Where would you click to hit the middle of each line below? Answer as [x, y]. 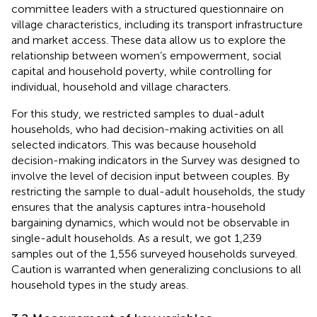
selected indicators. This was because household [134, 144]
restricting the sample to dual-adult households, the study [158, 191]
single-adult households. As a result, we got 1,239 [137, 238]
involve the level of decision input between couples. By [150, 175]
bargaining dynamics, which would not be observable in [150, 222]
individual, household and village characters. [121, 86]
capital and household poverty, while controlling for [142, 71]
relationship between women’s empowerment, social [146, 55]
